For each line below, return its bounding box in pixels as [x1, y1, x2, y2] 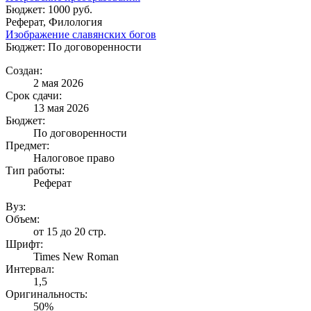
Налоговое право [33, 151, 115, 164]
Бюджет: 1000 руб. [6, 3, 92, 15]
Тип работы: [6, 164, 65, 176]
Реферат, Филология [6, 15, 102, 28]
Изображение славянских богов [6, 28, 156, 40]
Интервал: [6, 262, 54, 275]
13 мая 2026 [33, 101, 89, 114]
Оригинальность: [6, 287, 87, 300]
